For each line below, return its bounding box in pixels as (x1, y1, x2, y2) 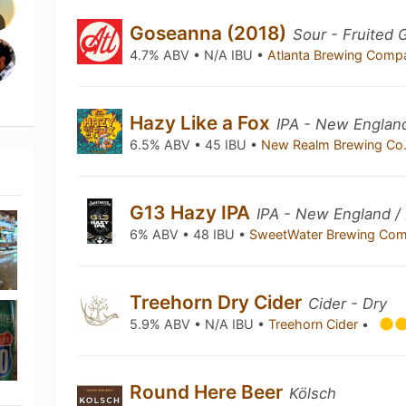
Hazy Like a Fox (130, 111, 275, 134)
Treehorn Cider (268, 316, 362, 332)
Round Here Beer (130, 381, 288, 403)
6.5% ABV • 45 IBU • (130, 137, 262, 152)
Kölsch (289, 384, 337, 402)
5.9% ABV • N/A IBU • (130, 316, 269, 332)
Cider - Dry (308, 295, 388, 313)
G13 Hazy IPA (130, 201, 256, 224)
